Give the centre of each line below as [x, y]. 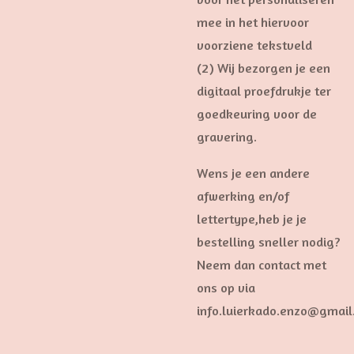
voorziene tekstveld [254, 45]
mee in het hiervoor [253, 23]
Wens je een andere [253, 173]
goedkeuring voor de [257, 114]
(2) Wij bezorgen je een [264, 68]
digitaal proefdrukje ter [264, 91]
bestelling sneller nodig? [270, 241]
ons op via [226, 287]
